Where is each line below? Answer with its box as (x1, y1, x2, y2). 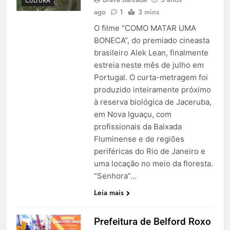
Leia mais (93, 187, 124, 198)
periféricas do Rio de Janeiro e (93, 146, 205, 157)
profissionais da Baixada (93, 122, 182, 132)
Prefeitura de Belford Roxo (93, 216, 211, 228)
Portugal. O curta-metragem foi (93, 72, 208, 83)
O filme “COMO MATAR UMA (93, 23, 196, 33)
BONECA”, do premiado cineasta (93, 35, 209, 46)
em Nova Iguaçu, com (93, 109, 171, 120)
